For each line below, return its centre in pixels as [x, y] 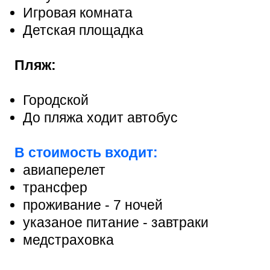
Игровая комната [78, 12]
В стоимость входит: [86, 152]
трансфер [55, 187]
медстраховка [68, 240]
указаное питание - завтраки [116, 222]
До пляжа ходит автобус [100, 117]
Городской [56, 100]
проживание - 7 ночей [93, 205]
